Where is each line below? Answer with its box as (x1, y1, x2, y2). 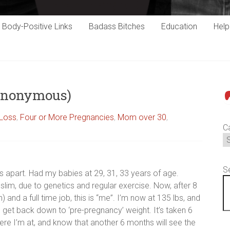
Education (161, 22, 197, 32)
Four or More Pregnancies (20, 112, 114, 123)
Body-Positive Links (2, 22, 72, 32)
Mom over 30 (118, 112, 166, 123)
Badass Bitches (89, 22, 145, 32)
